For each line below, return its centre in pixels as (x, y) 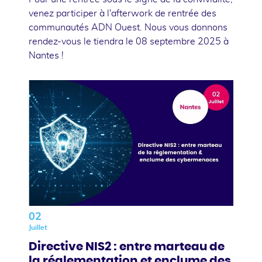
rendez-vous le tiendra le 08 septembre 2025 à (129, 41)
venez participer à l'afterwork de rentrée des (123, 13)
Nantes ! (46, 55)
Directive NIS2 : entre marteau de (127, 247)
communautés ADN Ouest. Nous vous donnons (128, 27)
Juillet (38, 227)
